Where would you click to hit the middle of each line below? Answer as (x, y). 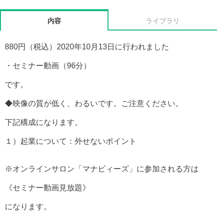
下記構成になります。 (44, 122)
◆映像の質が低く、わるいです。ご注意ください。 (94, 103)
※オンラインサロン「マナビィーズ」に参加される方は (102, 169)
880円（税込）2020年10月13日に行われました (87, 46)
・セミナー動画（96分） (48, 65)
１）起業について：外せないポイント (71, 141)
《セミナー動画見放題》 (47, 187)
